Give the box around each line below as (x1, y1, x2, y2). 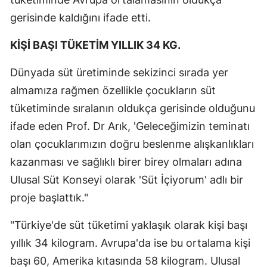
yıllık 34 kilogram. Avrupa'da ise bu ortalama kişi (10, 236, 250, 249)
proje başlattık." (10, 191, 88, 204)
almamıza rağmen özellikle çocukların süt (10, 83, 216, 97)
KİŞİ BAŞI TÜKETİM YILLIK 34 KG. (10, 38, 181, 51)
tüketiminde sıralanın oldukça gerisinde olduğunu (10, 101, 255, 114)
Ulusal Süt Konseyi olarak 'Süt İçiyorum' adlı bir (10, 173, 243, 186)
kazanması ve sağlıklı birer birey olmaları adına (10, 155, 242, 168)
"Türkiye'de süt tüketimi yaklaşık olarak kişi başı (10, 218, 247, 231)
